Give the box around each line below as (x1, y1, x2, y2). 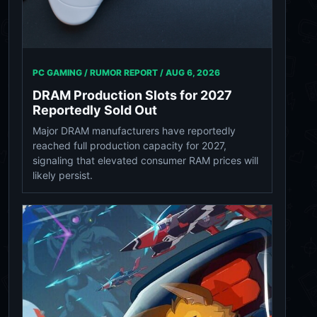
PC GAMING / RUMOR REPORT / (33, 67, 166, 78)
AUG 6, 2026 (166, 67, 220, 78)
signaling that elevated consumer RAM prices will (33, 154, 258, 166)
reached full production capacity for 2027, (33, 139, 226, 151)
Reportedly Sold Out (33, 102, 157, 117)
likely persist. (33, 168, 93, 181)
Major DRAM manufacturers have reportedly (33, 124, 236, 137)
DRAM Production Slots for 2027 (33, 87, 232, 103)
